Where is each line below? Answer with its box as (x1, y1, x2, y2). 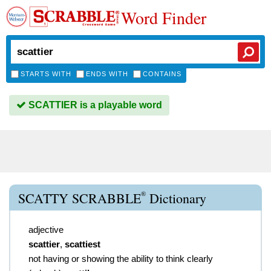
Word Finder (121, 6, 206, 29)
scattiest (65, 239, 100, 249)
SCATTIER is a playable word (26, 100, 162, 110)
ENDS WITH (86, 70, 128, 77)
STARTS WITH (21, 70, 71, 77)
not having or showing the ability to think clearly (28, 253, 213, 264)
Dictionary (146, 189, 206, 207)
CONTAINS (143, 70, 181, 77)
